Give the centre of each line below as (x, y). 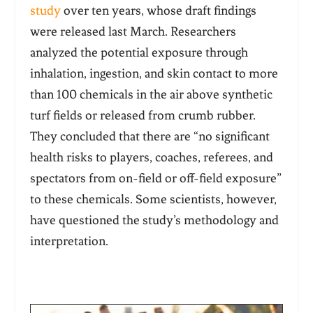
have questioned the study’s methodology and (154, 220)
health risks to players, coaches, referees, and (151, 157)
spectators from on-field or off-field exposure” (155, 178)
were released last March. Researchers (133, 31)
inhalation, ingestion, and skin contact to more (154, 73)
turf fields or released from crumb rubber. (143, 115)
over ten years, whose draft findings (158, 10)
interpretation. (69, 241)
